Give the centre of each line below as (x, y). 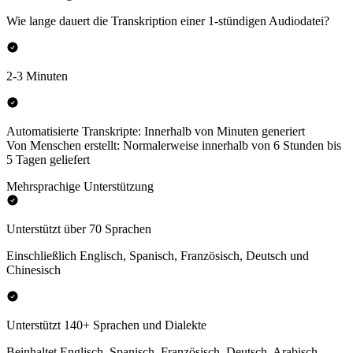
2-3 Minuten (37, 76)
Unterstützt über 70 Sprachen (79, 229)
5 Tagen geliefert (48, 160)
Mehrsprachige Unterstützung (80, 187)
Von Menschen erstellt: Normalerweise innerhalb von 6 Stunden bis (174, 146)
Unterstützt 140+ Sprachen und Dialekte (106, 325)
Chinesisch (33, 270)
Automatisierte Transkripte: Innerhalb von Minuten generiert (156, 132)
